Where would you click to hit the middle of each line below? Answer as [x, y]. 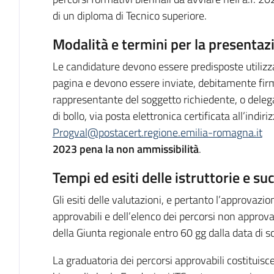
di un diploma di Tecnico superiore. [129, 16]
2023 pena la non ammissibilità [125, 149]
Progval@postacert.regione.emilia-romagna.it [157, 132]
